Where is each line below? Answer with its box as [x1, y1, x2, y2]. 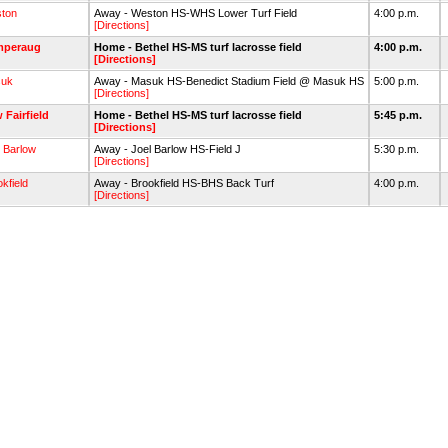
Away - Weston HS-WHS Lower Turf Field [94, 7, 297, 19]
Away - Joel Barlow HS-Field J [94, 143, 241, 155]
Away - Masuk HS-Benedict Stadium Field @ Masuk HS [94, 75, 364, 87]
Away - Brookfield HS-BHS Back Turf [94, 177, 274, 189]
